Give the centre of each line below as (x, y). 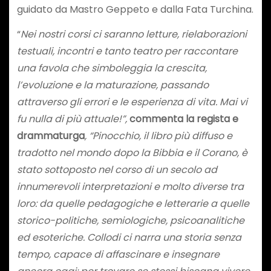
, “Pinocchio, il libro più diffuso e (158, 135)
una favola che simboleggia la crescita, (112, 68)
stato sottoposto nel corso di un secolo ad (117, 169)
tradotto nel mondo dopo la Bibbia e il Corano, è (132, 152)
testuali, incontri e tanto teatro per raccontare (127, 51)
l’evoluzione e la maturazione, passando (113, 85)
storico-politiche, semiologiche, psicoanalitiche (130, 220)
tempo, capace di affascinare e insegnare (118, 254)
